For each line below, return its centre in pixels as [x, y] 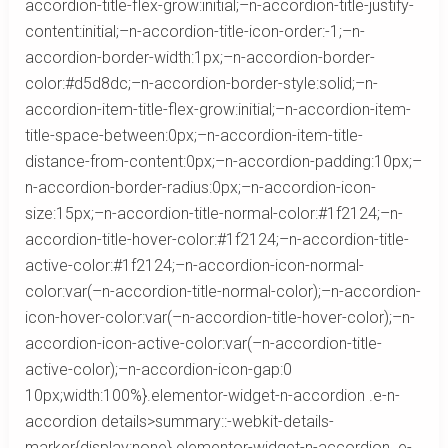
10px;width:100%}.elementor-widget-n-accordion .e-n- [212, 396]
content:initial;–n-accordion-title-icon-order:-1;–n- [194, 32]
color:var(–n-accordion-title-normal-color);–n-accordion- [222, 292]
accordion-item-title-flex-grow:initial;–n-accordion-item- [217, 110]
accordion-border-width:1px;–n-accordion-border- [199, 58]
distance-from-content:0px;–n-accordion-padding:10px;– [223, 162]
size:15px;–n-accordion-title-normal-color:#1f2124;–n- [213, 214]
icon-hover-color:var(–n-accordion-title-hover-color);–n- [219, 318]
